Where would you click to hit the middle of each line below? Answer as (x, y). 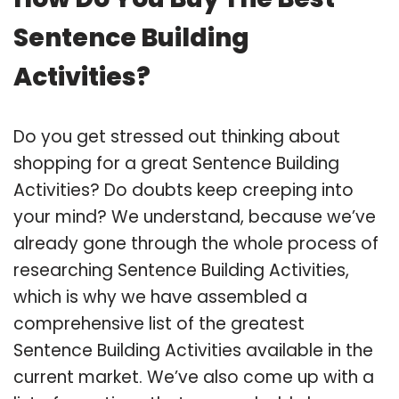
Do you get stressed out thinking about (177, 136)
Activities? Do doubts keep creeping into (183, 190)
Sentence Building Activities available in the (193, 350)
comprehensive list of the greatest (159, 323)
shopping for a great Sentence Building (176, 163)
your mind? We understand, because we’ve (195, 216)
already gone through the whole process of (196, 243)
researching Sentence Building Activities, (181, 270)
